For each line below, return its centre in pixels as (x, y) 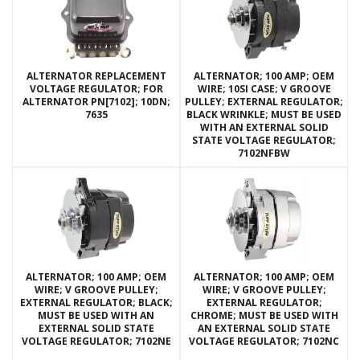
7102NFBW (264, 153)
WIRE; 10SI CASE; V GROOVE (264, 89)
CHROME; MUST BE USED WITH (264, 316)
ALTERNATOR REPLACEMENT (96, 76)
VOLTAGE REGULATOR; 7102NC (264, 342)
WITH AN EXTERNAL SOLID (264, 128)
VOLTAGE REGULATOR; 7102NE (96, 342)
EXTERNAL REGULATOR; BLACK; (96, 303)
